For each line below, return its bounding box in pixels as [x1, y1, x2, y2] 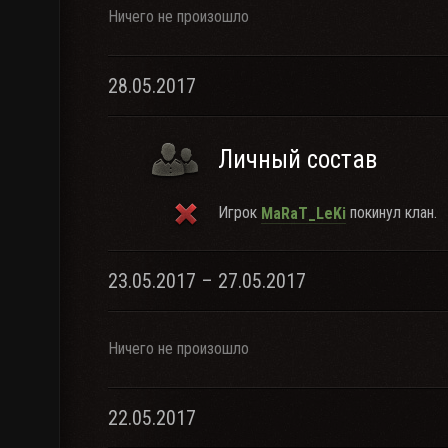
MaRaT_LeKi [261, 203, 346, 223]
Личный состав [218, 145, 377, 174]
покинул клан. [346, 203, 437, 222]
